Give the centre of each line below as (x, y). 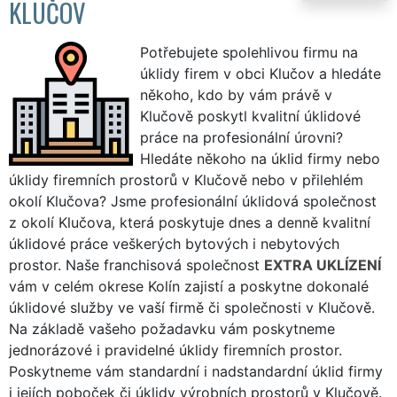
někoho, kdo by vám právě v (236, 94)
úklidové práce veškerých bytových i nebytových (174, 243)
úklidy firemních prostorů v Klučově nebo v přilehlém (186, 179)
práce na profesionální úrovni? (241, 137)
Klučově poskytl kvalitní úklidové (250, 116)
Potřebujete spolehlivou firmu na (249, 52)
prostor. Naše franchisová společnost (136, 265)
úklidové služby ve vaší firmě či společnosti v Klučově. (192, 307)
